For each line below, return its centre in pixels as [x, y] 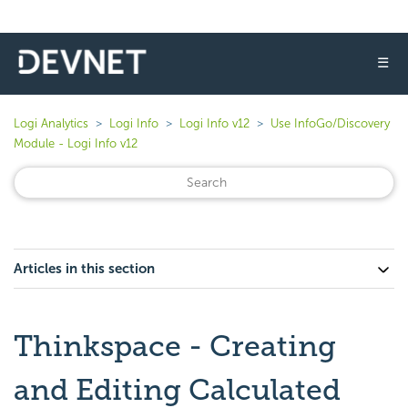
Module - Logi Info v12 [76, 143]
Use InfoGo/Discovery [330, 123]
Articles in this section [84, 269]
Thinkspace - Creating [175, 346]
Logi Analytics [51, 123]
